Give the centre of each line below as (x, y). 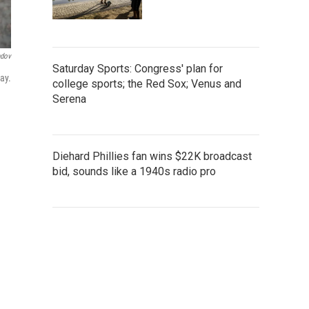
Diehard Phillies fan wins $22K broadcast (152, 156)
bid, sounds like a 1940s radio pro (134, 171)
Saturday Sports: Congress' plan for (138, 68)
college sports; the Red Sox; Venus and (147, 83)
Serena (69, 99)
